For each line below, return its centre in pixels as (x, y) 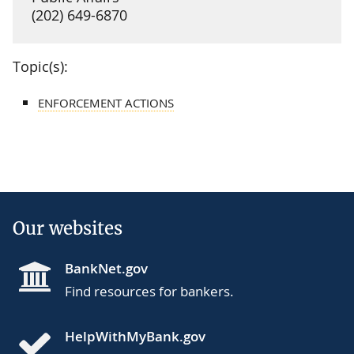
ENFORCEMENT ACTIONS (106, 102)
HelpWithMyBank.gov (135, 336)
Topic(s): (40, 66)
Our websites (68, 228)
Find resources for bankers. (149, 291)
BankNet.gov (106, 268)
